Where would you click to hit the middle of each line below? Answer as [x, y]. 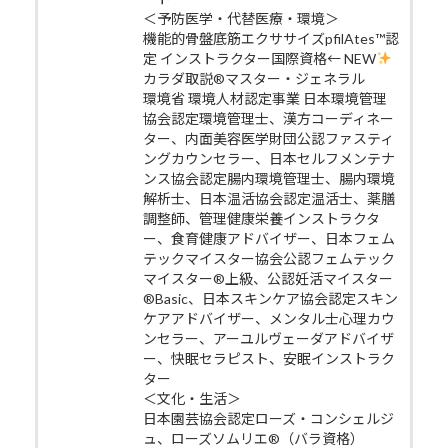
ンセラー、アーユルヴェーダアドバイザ [268, 338]
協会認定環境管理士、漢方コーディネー [268, 118]
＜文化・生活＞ [191, 398]
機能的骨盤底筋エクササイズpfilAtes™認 [270, 38]
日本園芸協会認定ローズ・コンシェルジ [268, 418]
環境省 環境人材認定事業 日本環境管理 [264, 98]
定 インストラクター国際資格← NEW [259, 58]
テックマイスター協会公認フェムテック [268, 258]
